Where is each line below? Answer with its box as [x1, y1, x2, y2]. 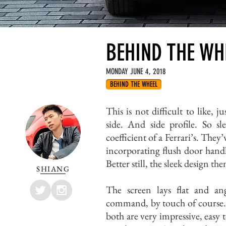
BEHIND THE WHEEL [110, 80, 157, 89]
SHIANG [36, 164, 70, 174]
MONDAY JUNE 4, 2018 [106, 67, 166, 76]
